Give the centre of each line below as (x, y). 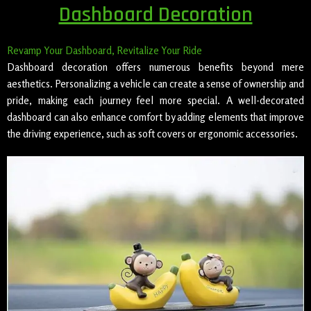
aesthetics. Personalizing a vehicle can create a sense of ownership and (155, 84)
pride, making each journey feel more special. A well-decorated (155, 100)
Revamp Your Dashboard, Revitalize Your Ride (104, 50)
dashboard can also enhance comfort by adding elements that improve (155, 117)
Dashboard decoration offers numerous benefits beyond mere (155, 67)
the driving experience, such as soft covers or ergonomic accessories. (152, 134)
